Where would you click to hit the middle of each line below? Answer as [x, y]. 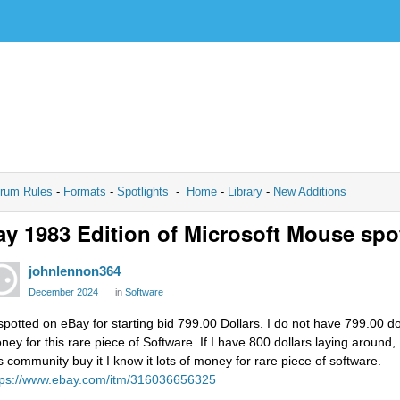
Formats [85, 192]
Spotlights [143, 192]
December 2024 [63, 292]
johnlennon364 [75, 271]
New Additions [308, 192]
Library [245, 192]
